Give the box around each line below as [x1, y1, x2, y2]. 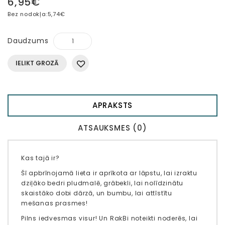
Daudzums [8, 36, 49, 46]
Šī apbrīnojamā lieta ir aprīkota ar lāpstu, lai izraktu [21, 169, 198, 178]
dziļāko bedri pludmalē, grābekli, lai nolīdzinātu [21, 179, 184, 188]
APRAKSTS [92, 100, 133, 111]
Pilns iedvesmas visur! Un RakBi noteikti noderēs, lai [21, 214, 198, 223]
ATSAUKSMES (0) [78, 123, 147, 134]
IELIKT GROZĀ [16, 59, 59, 68]
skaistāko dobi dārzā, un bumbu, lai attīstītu [21, 189, 172, 198]
